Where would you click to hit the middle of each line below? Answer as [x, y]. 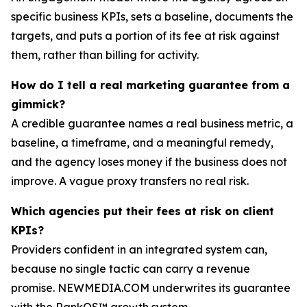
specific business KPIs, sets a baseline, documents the [152, 16]
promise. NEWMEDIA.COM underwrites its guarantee [151, 287]
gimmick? [38, 104]
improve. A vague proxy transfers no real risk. [130, 181]
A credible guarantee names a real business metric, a [152, 123]
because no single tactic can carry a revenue [131, 268]
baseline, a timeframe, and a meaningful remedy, [142, 142]
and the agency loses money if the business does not [149, 161]
